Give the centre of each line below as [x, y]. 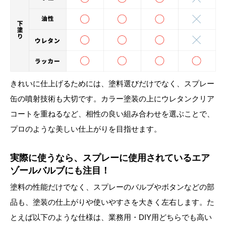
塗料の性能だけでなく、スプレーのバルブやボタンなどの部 [112, 187]
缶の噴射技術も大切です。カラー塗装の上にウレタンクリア [112, 98]
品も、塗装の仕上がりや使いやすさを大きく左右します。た [112, 202]
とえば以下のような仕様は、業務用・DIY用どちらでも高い [111, 217]
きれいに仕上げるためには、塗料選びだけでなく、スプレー [112, 83]
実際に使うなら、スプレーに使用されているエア [110, 158]
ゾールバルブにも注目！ [60, 170]
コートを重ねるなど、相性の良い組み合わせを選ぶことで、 [112, 114]
